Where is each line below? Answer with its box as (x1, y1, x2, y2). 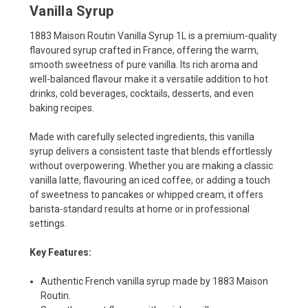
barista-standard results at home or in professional (30, 203, 250, 214)
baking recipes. (30, 102, 94, 113)
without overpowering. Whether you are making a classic (30, 159, 273, 171)
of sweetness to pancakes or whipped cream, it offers (30, 188, 263, 200)
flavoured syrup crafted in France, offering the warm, (30, 44, 258, 56)
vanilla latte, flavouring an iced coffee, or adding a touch (30, 174, 270, 186)
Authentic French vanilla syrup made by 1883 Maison (41, 275, 269, 287)
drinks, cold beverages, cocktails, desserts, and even (30, 87, 254, 99)
